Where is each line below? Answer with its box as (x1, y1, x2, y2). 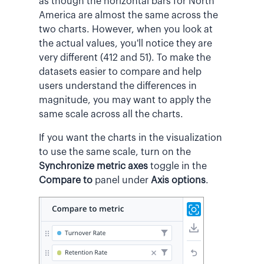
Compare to (39, 176, 93, 186)
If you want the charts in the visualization (39, 133, 222, 143)
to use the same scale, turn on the (39, 147, 191, 157)
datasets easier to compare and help (39, 67, 202, 77)
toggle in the (148, 161, 207, 171)
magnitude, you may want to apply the (39, 95, 211, 105)
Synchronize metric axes (39, 161, 148, 171)
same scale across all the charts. (39, 110, 183, 120)
